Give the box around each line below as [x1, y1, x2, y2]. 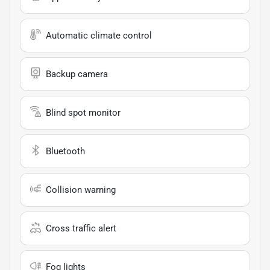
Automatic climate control [46, 30, 152, 41]
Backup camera [46, 68, 108, 80]
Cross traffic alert [46, 222, 116, 234]
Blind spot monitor [46, 107, 121, 118]
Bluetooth [46, 145, 85, 157]
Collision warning [46, 184, 116, 195]
